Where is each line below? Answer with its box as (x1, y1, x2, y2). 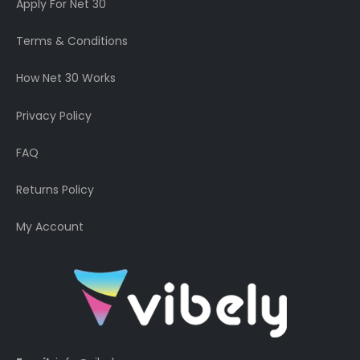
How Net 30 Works (16, 70, 116, 87)
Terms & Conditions (16, 33, 128, 50)
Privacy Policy (16, 107, 92, 124)
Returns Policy (16, 182, 94, 198)
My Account (16, 219, 84, 235)
